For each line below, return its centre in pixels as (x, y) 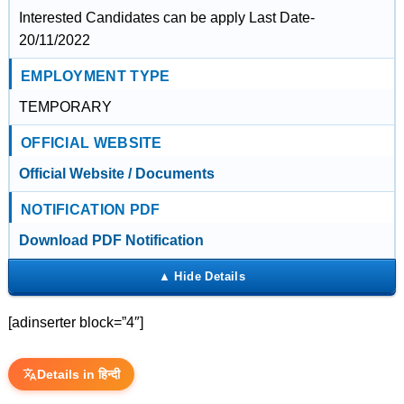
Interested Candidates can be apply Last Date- (166, 18)
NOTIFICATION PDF (90, 210)
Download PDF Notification (111, 240)
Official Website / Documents (116, 174)
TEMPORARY (65, 107)
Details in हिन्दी (78, 374)
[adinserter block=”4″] (75, 322)
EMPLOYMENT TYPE (95, 76)
